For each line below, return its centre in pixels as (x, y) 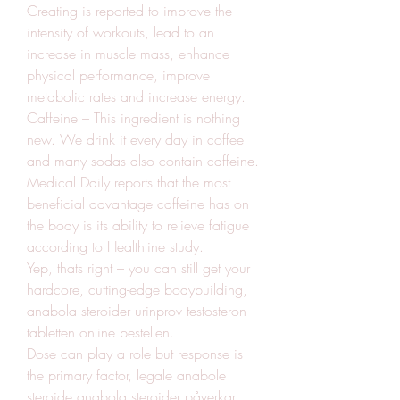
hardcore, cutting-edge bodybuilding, (137, 289)
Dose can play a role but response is (135, 353)
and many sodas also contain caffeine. (143, 160)
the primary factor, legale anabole (126, 375)
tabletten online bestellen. (100, 332)
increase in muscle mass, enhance (128, 53)
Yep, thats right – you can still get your (138, 267)
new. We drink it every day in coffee (135, 139)
